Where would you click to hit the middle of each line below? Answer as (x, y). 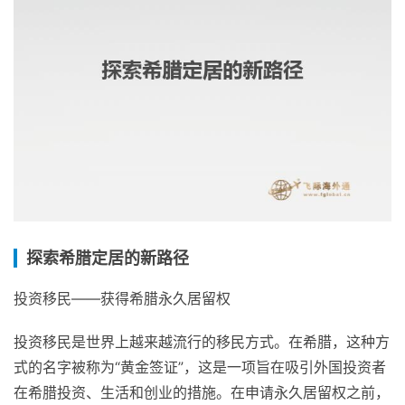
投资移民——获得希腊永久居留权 (122, 298)
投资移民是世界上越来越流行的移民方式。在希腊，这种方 (202, 341)
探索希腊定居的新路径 (108, 258)
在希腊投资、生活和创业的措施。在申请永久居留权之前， (202, 392)
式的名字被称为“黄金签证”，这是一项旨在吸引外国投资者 (200, 367)
